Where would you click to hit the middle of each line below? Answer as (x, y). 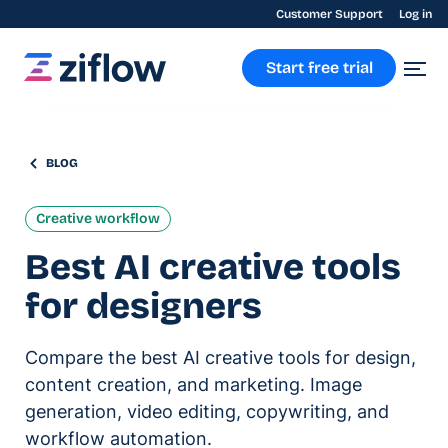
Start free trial (319, 67)
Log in (415, 14)
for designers (143, 306)
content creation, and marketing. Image (193, 384)
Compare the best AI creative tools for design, (220, 357)
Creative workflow (98, 218)
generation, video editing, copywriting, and (207, 411)
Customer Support (329, 14)
